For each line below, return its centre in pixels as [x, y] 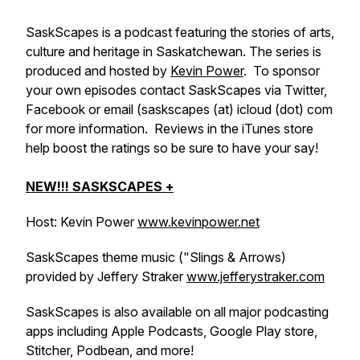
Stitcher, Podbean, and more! [111, 350]
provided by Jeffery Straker [106, 276]
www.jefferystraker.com [256, 276]
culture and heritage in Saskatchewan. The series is [174, 51]
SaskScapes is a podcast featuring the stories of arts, [180, 32]
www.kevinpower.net [198, 222]
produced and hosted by [98, 71]
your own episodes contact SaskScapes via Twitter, [176, 90]
